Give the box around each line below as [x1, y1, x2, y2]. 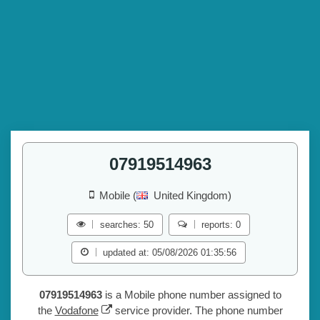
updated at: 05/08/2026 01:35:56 [103, 247, 237, 259]
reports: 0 [201, 219, 241, 231]
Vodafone [54, 304, 99, 317]
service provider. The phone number [111, 304, 283, 317]
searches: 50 [100, 219, 154, 231]
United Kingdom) [153, 189, 231, 202]
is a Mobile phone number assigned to [101, 289, 281, 301]
